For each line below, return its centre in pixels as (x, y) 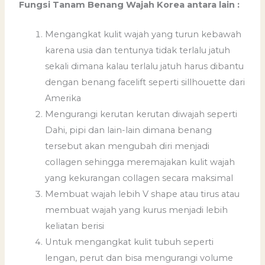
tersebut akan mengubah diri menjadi (127, 146)
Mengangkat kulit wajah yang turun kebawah (143, 35)
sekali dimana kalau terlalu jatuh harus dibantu (145, 67)
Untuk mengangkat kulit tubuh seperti (130, 242)
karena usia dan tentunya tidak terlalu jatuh (138, 51)
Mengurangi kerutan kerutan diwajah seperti (141, 114)
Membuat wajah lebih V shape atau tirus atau (143, 194)
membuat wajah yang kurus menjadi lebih (137, 210)
